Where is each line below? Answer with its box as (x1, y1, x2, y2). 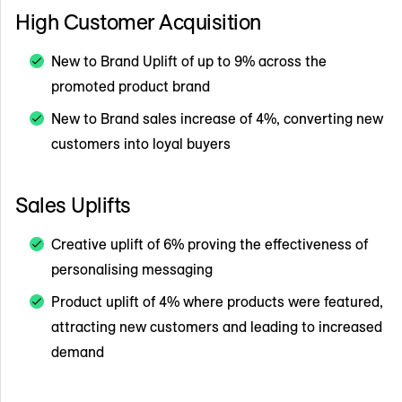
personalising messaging (51, 259, 213, 278)
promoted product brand (51, 76, 210, 95)
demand (51, 342, 104, 361)
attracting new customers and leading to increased (51, 317, 382, 336)
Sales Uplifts (15, 190, 131, 218)
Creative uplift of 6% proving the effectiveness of (51, 234, 368, 253)
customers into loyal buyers (51, 134, 231, 153)
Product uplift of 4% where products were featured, (51, 292, 383, 310)
